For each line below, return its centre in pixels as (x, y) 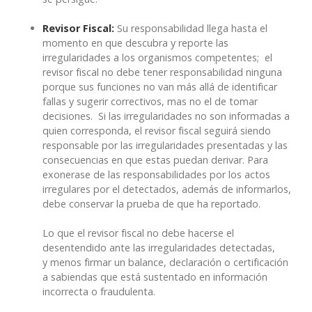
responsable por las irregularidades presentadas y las (165, 146)
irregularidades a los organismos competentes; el (157, 58)
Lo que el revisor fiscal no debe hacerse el (138, 233)
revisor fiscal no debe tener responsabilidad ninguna (162, 72)
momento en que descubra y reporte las (135, 43)
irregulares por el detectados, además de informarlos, (167, 189)
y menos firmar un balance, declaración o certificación (165, 263)
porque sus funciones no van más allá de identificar (160, 87)
